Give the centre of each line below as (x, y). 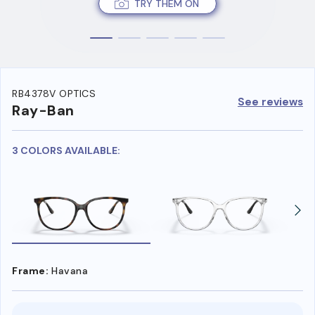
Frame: (30, 270)
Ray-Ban (43, 111)
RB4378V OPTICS (54, 94)
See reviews (270, 102)
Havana (70, 270)
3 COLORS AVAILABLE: (66, 151)
